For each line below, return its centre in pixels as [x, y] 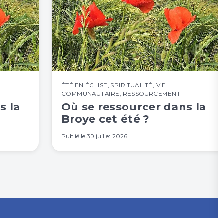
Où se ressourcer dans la [134, 107]
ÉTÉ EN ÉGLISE [84, 85]
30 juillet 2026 [107, 136]
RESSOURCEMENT [152, 93]
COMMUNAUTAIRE [91, 93]
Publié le [74, 136]
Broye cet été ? [106, 119]
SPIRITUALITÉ [132, 85]
